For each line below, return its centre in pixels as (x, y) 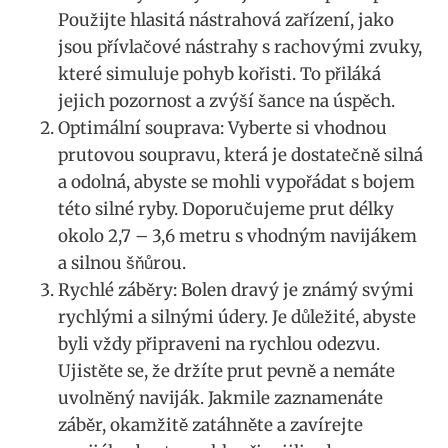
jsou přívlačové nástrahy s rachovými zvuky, (240, 47)
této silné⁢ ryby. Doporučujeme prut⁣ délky (226, 209)
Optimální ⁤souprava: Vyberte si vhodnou (222, 128)
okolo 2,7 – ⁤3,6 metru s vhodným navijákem (237, 236)
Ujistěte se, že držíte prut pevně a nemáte (226, 371)
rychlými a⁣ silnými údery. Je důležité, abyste (237, 317)
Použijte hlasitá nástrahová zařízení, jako (226, 20)
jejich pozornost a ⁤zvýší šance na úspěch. (226, 101)
